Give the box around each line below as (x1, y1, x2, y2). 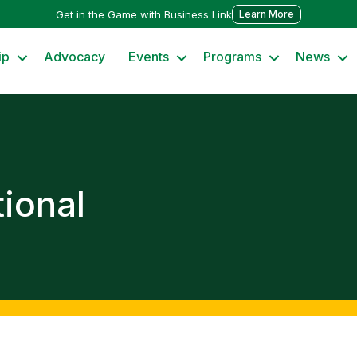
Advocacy (44, 49, 106, 65)
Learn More (239, 7, 294, 20)
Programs (203, 49, 262, 65)
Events (128, 49, 170, 65)
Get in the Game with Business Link (56, 7, 232, 21)
